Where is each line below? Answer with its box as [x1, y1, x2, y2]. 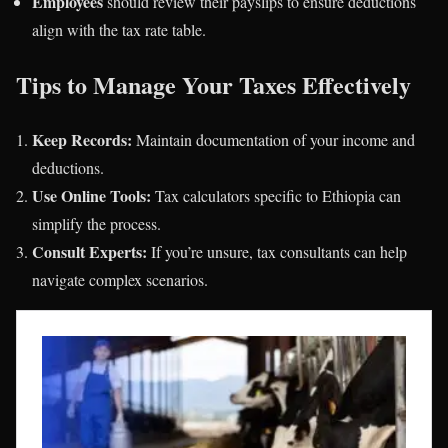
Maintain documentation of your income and [132, 129, 415, 151]
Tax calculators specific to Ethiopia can [151, 185, 401, 207]
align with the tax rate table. [32, 19, 206, 41]
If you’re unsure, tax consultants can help [147, 241, 407, 263]
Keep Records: [32, 128, 132, 152]
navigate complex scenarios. [32, 269, 208, 291]
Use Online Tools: [32, 184, 151, 208]
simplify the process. [32, 213, 161, 235]
